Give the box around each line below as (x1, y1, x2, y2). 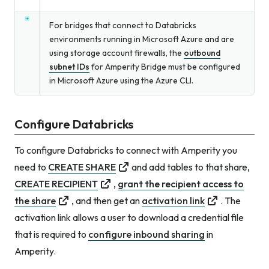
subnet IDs (49, 61, 89, 72)
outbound (184, 47, 220, 58)
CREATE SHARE (48, 160, 116, 173)
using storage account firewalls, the (49, 47, 184, 58)
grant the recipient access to (118, 177, 244, 190)
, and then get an (71, 194, 142, 207)
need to (14, 160, 48, 173)
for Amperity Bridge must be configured (89, 61, 240, 72)
